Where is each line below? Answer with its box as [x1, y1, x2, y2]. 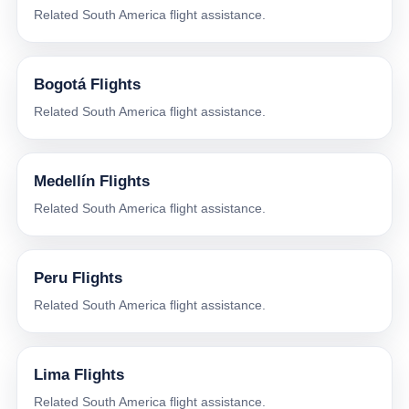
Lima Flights [33, 366, 124, 384]
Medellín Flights [33, 173, 150, 191]
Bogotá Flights [33, 76, 141, 94]
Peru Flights [33, 269, 122, 288]
